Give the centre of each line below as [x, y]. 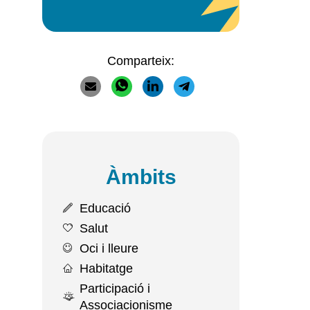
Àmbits [141, 177]
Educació [105, 208]
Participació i [115, 289]
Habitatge [106, 268]
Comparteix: [141, 61]
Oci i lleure [109, 248]
